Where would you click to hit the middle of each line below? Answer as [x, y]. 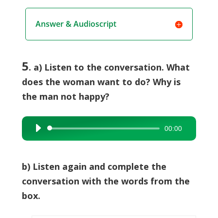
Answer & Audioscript [76, 24]
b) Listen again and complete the [94, 166]
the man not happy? [65, 96]
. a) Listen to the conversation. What [109, 67]
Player [39, 143]
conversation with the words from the [106, 181]
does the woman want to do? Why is [101, 82]
